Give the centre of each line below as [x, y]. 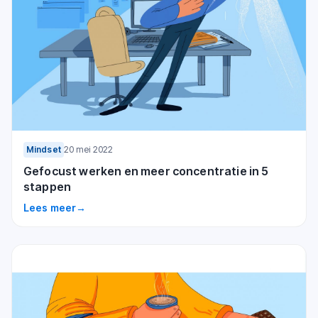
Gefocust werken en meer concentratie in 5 [146, 171]
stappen [48, 187]
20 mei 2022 [88, 149]
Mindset [44, 149]
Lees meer [50, 208]
